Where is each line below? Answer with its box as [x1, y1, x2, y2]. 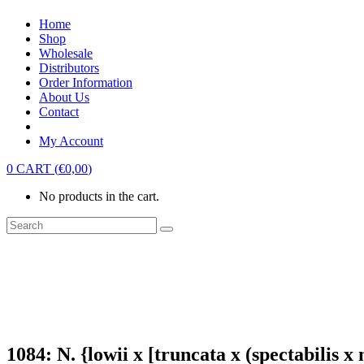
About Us [39, 90, 89, 104]
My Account [39, 134, 103, 148]
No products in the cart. [39, 189, 159, 203]
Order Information [39, 76, 132, 89]
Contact [39, 105, 79, 119]
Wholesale [39, 46, 93, 60]
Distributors [39, 61, 99, 75]
